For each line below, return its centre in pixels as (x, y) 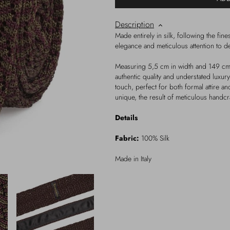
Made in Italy (133, 159)
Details (126, 118)
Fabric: (127, 138)
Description (135, 24)
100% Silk (154, 138)
